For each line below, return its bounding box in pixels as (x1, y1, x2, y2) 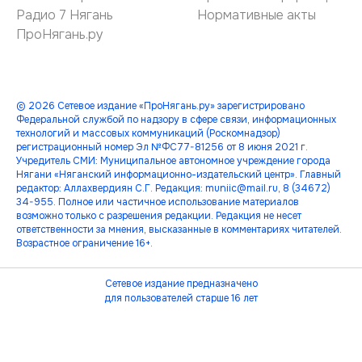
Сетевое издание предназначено (104, 277, 258, 290)
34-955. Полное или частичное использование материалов (16, 196, 299, 208)
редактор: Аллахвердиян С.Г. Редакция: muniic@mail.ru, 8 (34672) (16, 182, 330, 195)
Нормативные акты (197, 6, 316, 23)
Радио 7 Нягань (16, 6, 113, 23)
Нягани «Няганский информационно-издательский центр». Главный (16, 168, 341, 181)
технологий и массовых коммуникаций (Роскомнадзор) (16, 127, 280, 140)
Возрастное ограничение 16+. (16, 237, 153, 250)
